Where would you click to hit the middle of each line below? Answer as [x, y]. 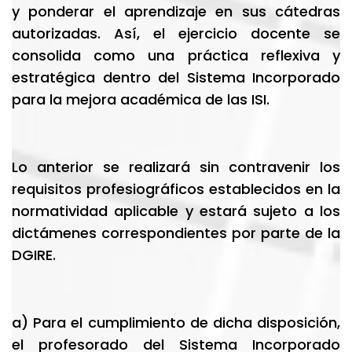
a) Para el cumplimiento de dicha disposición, [176, 323]
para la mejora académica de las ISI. [141, 99]
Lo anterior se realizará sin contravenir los [176, 167]
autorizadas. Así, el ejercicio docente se [176, 33]
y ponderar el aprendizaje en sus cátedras [176, 11]
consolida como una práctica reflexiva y [176, 55]
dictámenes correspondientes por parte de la [176, 233]
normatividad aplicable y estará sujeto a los [176, 211]
